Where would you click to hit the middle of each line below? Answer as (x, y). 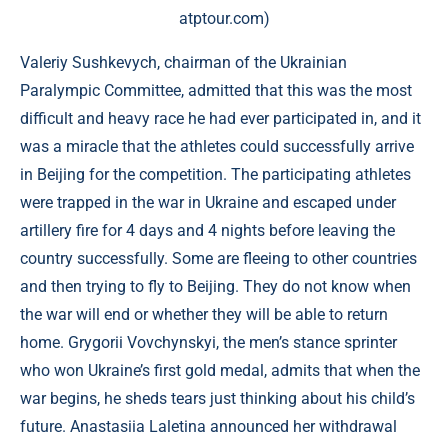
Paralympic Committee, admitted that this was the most (216, 90)
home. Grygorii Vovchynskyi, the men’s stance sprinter (208, 342)
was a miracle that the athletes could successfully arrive (217, 146)
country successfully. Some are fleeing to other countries (218, 258)
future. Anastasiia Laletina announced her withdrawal (208, 426)
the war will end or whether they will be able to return (204, 314)
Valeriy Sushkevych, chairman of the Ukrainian (183, 62)
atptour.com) (224, 18)
